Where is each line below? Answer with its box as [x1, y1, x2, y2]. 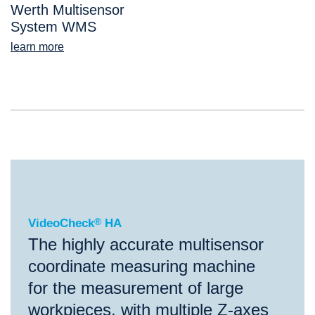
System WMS [11, 18, 96, 34]
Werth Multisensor [11, 1, 124, 18]
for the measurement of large [28, 278, 243, 297]
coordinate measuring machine [28, 256, 255, 276]
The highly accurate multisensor [28, 234, 264, 254]
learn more [11, 40, 64, 53]
